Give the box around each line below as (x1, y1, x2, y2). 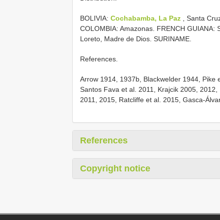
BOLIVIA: (80, 14, 110, 23)
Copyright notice (80, 164, 150, 174)
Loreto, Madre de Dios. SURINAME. (80, 35, 192, 43)
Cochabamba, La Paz (110, 14, 181, 23)
